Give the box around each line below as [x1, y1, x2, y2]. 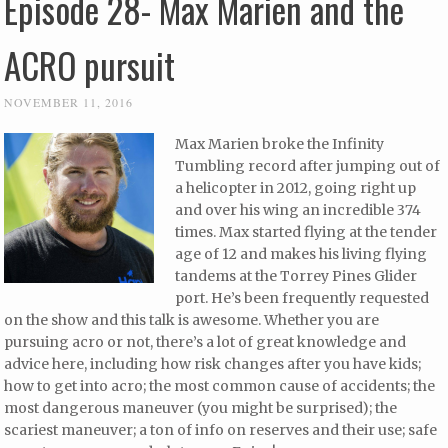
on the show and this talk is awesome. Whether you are [4, 310, 380, 329]
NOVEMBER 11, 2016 [4, 93, 134, 110]
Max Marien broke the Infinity [175, 134, 385, 153]
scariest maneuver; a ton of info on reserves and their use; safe [4, 420, 438, 439]
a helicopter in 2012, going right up [175, 178, 417, 197]
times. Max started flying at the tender [175, 222, 438, 241]
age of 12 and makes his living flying [175, 244, 428, 263]
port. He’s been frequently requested [175, 288, 430, 307]
